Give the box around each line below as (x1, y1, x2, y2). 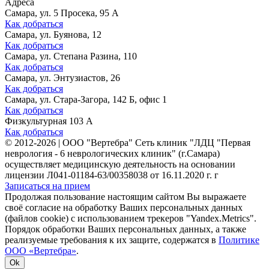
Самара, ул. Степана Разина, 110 (5, 51, 137, 61)
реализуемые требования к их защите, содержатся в (5, 235, 219, 245)
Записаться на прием (5, 181, 90, 191)
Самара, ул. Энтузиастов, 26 (5, 73, 120, 83)
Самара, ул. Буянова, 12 (5, 29, 101, 40)
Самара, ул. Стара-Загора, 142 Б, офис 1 (5, 94, 167, 104)
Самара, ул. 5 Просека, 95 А (5, 8, 119, 18)
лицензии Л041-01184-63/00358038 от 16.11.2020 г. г (5, 170, 219, 180)
